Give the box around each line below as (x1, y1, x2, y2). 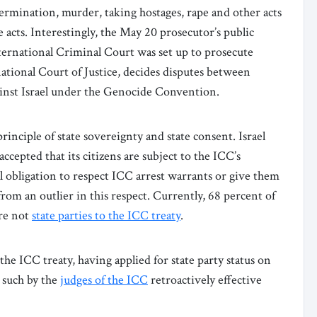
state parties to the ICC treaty (32, 207, 180, 224)
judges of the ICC (60, 271, 148, 288)
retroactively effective (148, 271, 262, 288)
